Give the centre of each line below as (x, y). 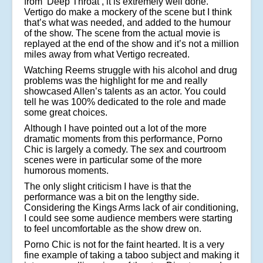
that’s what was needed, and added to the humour (127, 23)
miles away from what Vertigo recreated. (107, 55)
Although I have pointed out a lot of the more (115, 129)
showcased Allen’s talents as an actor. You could (125, 92)
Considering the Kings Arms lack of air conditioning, (131, 208)
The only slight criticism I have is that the (108, 187)
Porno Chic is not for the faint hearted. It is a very (124, 245)
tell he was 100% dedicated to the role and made (125, 102)
